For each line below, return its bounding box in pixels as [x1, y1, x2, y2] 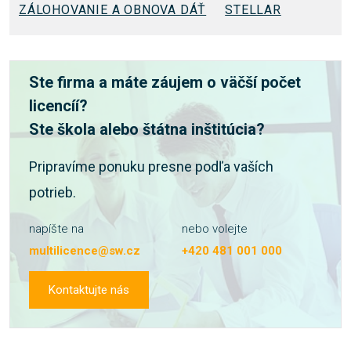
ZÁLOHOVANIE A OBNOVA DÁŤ [19, 2, 207, 17]
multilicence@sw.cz [29, 244, 140, 258]
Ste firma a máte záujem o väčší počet [29, 73, 301, 92]
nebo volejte [182, 222, 248, 236]
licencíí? [29, 96, 88, 115]
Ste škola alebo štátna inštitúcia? [29, 120, 265, 139]
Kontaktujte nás [49, 283, 129, 297]
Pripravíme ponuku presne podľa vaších [29, 158, 273, 175]
